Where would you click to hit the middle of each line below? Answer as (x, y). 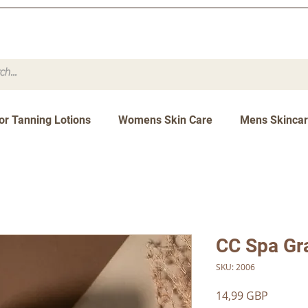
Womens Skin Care (165, 120)
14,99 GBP (242, 296)
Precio (284, 295)
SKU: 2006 (235, 267)
